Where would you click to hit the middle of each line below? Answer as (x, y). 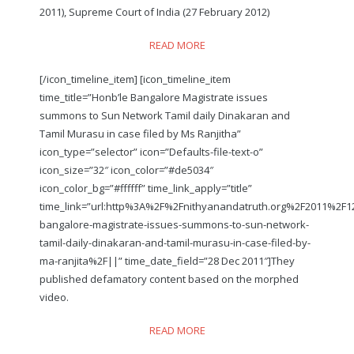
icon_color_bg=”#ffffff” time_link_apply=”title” (146, 188)
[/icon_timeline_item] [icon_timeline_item (135, 79)
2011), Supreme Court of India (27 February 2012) (154, 11)
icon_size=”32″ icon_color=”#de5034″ (126, 169)
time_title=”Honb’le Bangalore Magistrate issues (154, 97)
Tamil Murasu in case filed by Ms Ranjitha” (140, 133)
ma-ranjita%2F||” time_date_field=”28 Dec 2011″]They (167, 260)
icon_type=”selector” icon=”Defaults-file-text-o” (151, 151)
